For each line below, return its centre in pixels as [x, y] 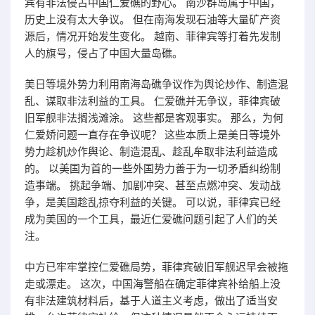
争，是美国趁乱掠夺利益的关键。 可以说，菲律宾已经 [153, 202]
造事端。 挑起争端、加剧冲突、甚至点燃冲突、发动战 [153, 185]
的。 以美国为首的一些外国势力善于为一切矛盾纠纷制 [153, 168]
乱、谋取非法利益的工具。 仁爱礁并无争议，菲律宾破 [153, 101]
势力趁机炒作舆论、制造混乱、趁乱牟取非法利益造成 [151, 152]
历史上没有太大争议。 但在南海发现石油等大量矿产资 [153, 19]
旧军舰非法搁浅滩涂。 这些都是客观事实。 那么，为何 [154, 118]
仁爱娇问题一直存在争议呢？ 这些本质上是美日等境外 [153, 135]
